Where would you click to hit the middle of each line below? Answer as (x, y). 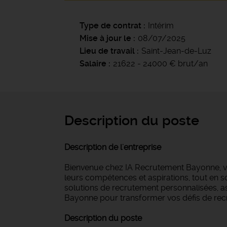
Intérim (161, 26)
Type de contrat (110, 26)
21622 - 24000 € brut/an (160, 64)
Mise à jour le (105, 38)
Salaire (93, 64)
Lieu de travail (107, 51)
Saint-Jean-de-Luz (176, 51)
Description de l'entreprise (113, 147)
